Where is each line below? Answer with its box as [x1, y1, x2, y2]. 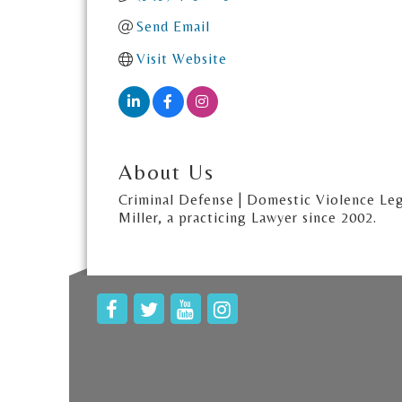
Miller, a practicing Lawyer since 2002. [118, 209, 377, 226]
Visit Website [136, 50, 227, 67]
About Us [118, 160, 214, 184]
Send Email [136, 18, 210, 35]
